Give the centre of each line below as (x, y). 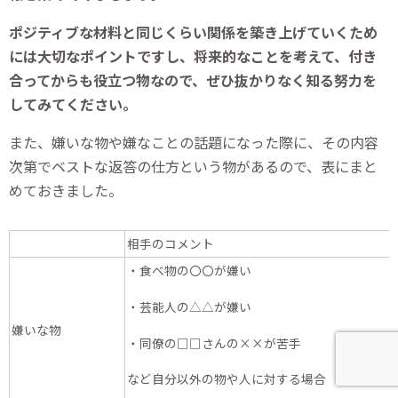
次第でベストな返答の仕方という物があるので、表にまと (193, 167)
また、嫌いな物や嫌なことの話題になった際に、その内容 (194, 143)
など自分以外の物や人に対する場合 (227, 379)
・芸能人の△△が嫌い (189, 306)
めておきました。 (66, 191)
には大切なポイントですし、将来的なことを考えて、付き (193, 56)
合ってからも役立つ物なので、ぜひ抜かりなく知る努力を (193, 80)
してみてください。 (73, 104)
